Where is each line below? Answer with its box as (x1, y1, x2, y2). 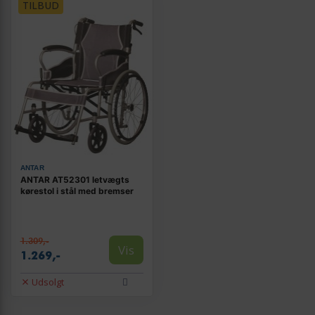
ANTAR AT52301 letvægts (20, 174, 129, 186)
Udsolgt (32, 275, 64, 288)
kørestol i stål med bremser (20, 186, 134, 197)
